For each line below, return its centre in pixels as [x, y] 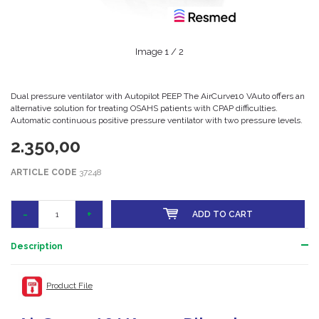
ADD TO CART [223, 214]
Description [37, 246]
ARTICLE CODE [44, 172]
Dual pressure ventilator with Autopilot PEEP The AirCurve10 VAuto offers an [158, 96]
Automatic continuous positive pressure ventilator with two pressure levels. [157, 120]
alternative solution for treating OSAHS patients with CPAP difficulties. [144, 108]
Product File [69, 286]
